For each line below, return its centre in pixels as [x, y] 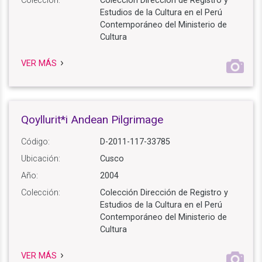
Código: [35, 142]
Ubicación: [41, 159]
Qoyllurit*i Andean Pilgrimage [92, 120]
